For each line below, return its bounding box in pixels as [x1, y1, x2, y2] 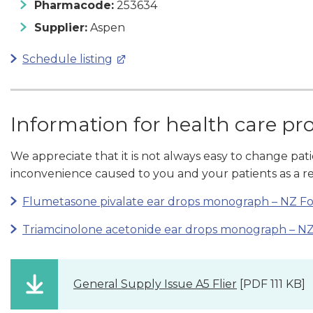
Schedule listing [22, 52, 112, 66]
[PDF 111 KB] [237, 277, 305, 291]
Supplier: [34, 20, 87, 34]
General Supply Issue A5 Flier [73, 277, 237, 291]
